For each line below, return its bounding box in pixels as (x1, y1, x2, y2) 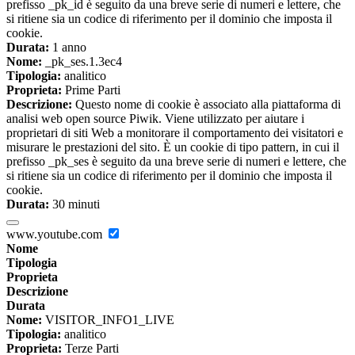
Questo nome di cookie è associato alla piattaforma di (72, 97, 341, 112)
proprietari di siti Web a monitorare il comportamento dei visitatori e (6, 126, 343, 140)
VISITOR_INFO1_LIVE (42, 313, 174, 327)
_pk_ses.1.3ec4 (42, 55, 122, 69)
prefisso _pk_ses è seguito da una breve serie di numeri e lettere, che (6, 155, 346, 169)
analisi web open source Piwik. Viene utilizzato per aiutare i (6, 112, 304, 126)
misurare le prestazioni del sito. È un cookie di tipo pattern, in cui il (6, 140, 339, 155)
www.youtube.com (6, 227, 105, 242)
